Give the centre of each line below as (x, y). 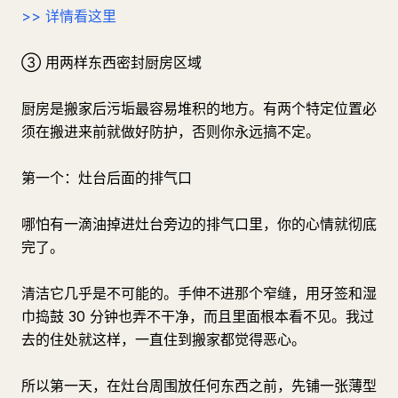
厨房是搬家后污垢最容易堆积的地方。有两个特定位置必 (199, 108)
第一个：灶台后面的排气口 (107, 178)
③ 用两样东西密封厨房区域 (111, 62)
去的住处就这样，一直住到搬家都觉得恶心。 (163, 339)
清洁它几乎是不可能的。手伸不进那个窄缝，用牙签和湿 (199, 293)
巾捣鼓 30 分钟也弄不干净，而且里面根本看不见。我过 (198, 316)
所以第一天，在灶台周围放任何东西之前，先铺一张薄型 (199, 386)
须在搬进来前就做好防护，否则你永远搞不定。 (171, 131)
